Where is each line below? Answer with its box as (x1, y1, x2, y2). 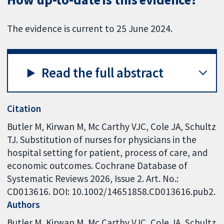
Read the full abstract (41, 64, 164, 81)
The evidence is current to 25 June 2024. (7, 22, 173, 34)
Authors (7, 198, 40, 211)
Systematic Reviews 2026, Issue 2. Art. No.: (7, 172, 179, 185)
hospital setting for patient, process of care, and (7, 146, 208, 159)
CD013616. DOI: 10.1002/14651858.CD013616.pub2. (7, 185, 216, 198)
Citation (7, 102, 41, 115)
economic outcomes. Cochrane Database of (7, 159, 188, 172)
